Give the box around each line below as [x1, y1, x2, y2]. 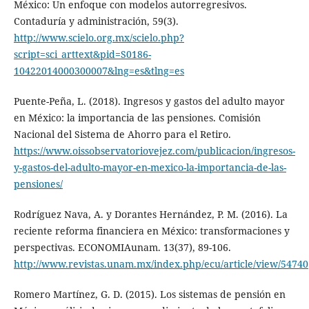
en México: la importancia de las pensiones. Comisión [13, 111, 261, 125]
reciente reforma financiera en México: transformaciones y [13, 224, 290, 238]
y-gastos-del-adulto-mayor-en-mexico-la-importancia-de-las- [13, 161, 286, 175]
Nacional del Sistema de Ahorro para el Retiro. [13, 128, 231, 141]
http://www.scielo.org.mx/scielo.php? [13, 31, 184, 45]
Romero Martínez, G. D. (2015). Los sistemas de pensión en [13, 288, 286, 301]
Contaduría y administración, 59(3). [13, 14, 179, 28]
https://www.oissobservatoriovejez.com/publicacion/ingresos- [13, 144, 295, 158]
